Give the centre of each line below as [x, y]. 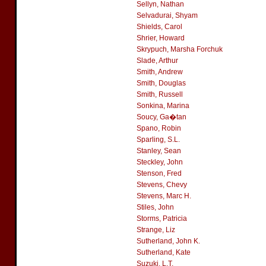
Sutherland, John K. [168, 241]
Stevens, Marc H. [164, 196]
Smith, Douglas [161, 83]
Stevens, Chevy [162, 185]
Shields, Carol [159, 27]
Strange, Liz [156, 230]
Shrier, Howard [161, 38]
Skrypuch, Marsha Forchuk [180, 49]
